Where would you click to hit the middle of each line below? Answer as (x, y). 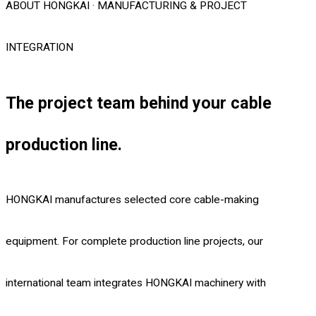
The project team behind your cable (139, 103)
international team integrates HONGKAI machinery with (136, 282)
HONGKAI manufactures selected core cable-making (132, 199)
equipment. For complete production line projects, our (134, 241)
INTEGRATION (39, 48)
